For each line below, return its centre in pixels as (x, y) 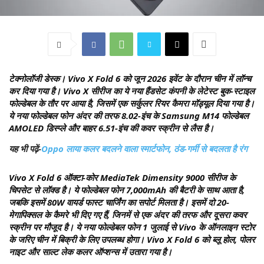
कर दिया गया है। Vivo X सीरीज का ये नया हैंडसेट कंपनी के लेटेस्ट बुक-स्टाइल (132, 91)
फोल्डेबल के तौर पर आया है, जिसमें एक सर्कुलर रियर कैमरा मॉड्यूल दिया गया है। (132, 103)
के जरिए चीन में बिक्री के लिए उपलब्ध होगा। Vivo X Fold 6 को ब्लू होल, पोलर (132, 240)
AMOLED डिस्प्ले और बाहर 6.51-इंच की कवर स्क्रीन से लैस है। (111, 128)
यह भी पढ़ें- (25, 149)
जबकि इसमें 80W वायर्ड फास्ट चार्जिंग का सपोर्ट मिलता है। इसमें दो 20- (119, 202)
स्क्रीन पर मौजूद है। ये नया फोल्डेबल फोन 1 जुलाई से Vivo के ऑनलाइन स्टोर (132, 227)
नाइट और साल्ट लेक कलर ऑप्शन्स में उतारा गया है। (90, 252)
